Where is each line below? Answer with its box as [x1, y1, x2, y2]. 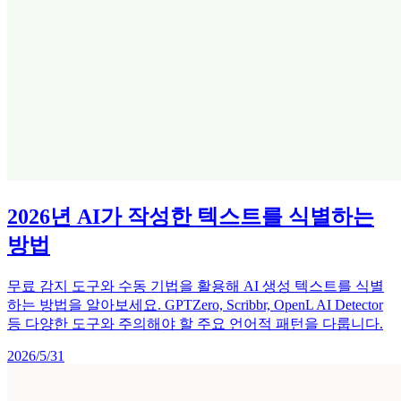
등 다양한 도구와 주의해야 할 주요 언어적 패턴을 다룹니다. [7, 315, 383, 331]
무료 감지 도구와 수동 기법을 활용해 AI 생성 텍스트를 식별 [7, 277, 384, 294]
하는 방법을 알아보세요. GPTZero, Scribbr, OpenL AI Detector [7, 296, 383, 312]
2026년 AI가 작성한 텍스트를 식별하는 [7, 204, 374, 228]
